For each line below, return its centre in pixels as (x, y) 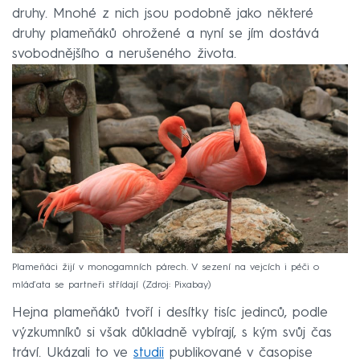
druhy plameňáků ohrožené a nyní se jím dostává (166, 34)
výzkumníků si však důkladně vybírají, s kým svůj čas (172, 333)
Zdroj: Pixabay (177, 286)
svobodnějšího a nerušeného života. (124, 54)
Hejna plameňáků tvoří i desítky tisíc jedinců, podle (170, 313)
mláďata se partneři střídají (75, 286)
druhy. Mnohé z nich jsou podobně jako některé (163, 14)
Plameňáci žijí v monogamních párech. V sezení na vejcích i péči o (166, 268)
